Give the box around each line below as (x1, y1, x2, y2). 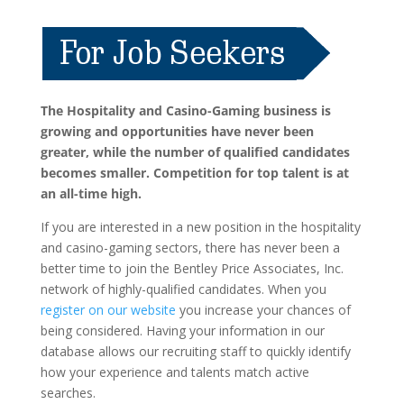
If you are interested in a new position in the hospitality (40, 218, 361, 235)
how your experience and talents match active (40, 363, 309, 381)
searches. (40, 384, 96, 401)
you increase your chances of (175, 301, 351, 318)
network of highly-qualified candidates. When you (40, 280, 326, 298)
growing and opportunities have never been (40, 123, 314, 140)
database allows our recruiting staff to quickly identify (40, 343, 351, 360)
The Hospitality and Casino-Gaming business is (40, 102, 331, 119)
